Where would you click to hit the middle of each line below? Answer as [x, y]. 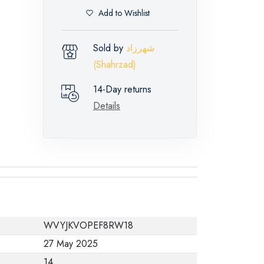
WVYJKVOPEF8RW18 [88, 225]
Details [107, 105]
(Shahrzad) [115, 64]
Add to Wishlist [124, 13]
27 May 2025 [71, 243]
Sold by [110, 48]
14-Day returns [122, 89]
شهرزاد [140, 48]
